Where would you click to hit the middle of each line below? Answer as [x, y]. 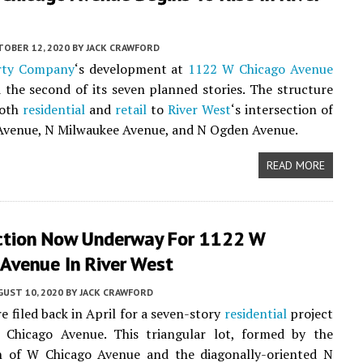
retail [130, 109]
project [310, 314]
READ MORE [295, 165]
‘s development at [131, 69]
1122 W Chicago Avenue [261, 69]
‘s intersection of [282, 109]
